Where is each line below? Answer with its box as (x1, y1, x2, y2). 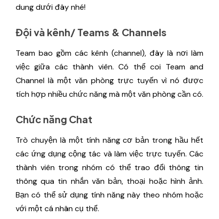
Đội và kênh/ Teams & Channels (16, 26, 167, 38)
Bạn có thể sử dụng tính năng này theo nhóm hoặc (16, 190, 203, 200)
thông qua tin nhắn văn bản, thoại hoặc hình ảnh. (16, 176, 203, 186)
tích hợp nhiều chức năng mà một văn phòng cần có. (16, 89, 203, 99)
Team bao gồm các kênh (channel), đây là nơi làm (16, 48, 203, 58)
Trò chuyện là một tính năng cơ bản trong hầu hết (16, 135, 203, 145)
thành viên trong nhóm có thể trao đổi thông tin (16, 162, 203, 173)
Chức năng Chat (16, 113, 92, 125)
